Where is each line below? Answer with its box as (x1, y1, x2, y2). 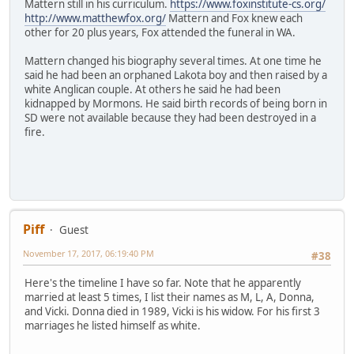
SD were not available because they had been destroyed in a (24, 110, 316, 125)
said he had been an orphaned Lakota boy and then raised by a (24, 67, 327, 82)
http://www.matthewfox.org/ (24, 10, 166, 25)
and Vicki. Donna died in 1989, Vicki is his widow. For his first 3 (24, 304, 320, 319)
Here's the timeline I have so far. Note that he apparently (24, 276, 301, 291)
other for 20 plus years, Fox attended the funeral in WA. (24, 24, 296, 40)
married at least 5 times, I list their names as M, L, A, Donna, (24, 290, 314, 305)
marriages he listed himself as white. (24, 318, 201, 333)
